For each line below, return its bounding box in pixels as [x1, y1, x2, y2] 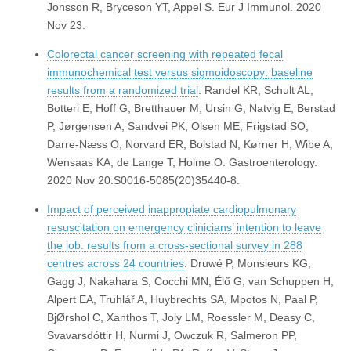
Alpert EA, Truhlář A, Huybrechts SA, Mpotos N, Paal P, [47, 293, 318, 306]
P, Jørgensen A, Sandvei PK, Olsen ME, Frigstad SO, [47, 120, 309, 133]
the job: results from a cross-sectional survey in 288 [47, 239, 302, 252]
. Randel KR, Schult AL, [198, 84, 313, 97]
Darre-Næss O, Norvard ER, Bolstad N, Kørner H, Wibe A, [47, 138, 333, 151]
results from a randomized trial [47, 84, 198, 97]
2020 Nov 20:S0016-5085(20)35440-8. [47, 174, 240, 187]
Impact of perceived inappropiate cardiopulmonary [47, 203, 296, 216]
